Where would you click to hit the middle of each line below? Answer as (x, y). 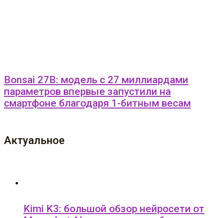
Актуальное (34, 141)
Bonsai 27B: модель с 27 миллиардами (96, 80)
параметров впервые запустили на (87, 92)
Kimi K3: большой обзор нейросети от (114, 209)
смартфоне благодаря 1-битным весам (97, 103)
